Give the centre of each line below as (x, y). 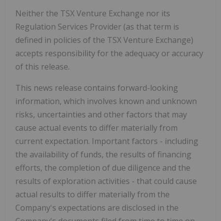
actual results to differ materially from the (92, 194)
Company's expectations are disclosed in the (97, 207)
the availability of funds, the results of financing (103, 154)
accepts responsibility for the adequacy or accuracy (109, 53)
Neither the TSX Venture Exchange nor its (93, 13)
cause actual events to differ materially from (96, 128)
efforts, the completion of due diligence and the (103, 167)
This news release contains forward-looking (97, 88)
